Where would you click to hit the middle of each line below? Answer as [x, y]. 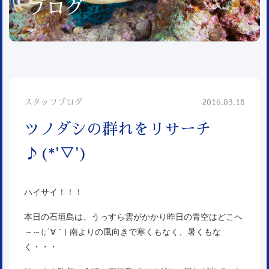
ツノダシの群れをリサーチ [118, 129]
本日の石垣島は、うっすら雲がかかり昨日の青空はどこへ [133, 217]
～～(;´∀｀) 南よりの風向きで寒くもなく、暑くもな [122, 232]
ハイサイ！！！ [53, 192]
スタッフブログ [53, 102]
